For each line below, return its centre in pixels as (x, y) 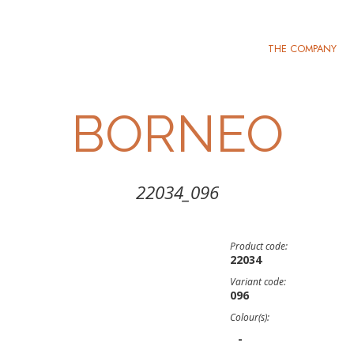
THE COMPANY (302, 49)
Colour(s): (250, 317)
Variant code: (258, 282)
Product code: (259, 246)
